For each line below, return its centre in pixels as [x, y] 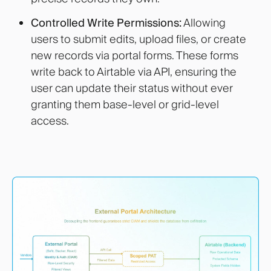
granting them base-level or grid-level [125, 105]
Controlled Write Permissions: [106, 23]
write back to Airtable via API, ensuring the [133, 72]
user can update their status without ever [132, 88]
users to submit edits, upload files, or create [138, 39]
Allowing [203, 23]
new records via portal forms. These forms [134, 56]
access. [50, 121]
